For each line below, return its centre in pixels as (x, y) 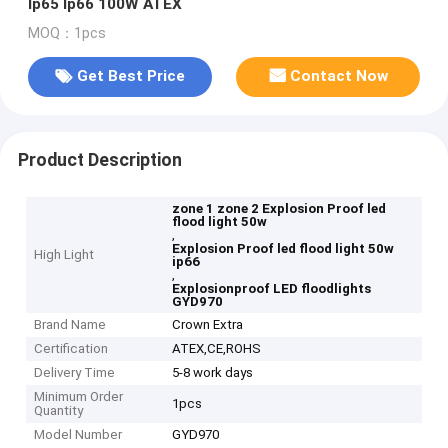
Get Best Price (130, 76)
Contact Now (339, 76)
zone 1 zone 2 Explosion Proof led (279, 209)
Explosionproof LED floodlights (272, 289)
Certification (71, 349)
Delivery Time (75, 373)
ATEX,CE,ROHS (217, 349)
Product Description (99, 159)
